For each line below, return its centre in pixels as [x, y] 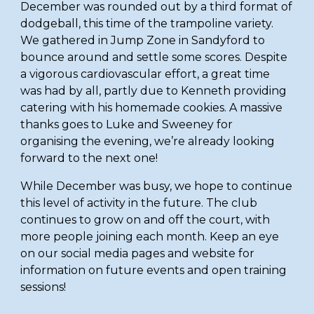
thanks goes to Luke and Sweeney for [127, 124]
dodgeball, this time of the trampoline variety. [147, 23]
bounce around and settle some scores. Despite [154, 57]
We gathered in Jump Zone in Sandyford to [143, 40]
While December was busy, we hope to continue [157, 186]
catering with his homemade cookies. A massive [152, 108]
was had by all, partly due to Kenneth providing [154, 91]
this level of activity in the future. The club [139, 203]
